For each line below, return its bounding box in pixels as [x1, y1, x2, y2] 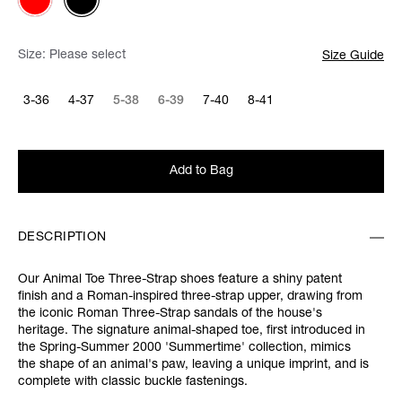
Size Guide [322, 50, 384, 64]
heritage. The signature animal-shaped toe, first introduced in [18, 325, 365, 338]
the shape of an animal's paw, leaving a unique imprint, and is [18, 359, 369, 372]
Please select [49, 49, 126, 63]
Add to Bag [169, 164, 233, 178]
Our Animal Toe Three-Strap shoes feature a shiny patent [18, 274, 342, 287]
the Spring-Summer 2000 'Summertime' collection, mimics [18, 342, 351, 355]
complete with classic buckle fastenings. [18, 376, 248, 389]
